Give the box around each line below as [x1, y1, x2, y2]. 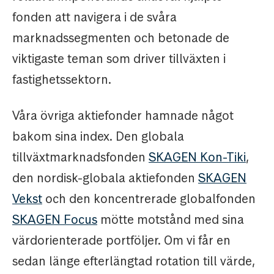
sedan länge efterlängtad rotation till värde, [12, 253, 255, 270]
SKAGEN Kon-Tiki [149, 149, 246, 166]
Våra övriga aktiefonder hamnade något [12, 108, 234, 124]
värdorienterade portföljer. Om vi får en [12, 232, 231, 249]
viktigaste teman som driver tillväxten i [12, 51, 226, 67]
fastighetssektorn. [12, 72, 111, 88]
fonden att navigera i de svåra [12, 9, 177, 26]
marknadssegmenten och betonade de [12, 30, 229, 46]
